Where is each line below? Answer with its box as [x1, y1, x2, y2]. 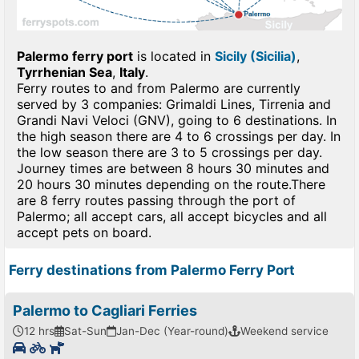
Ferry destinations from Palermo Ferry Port [9, 262, 295, 279]
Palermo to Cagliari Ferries [13, 302, 197, 320]
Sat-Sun [64, 325, 107, 338]
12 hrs [24, 325, 54, 338]
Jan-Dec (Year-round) [116, 325, 228, 338]
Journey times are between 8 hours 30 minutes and [17, 160, 329, 177]
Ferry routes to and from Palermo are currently [17, 80, 301, 97]
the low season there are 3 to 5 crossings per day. [17, 144, 322, 161]
